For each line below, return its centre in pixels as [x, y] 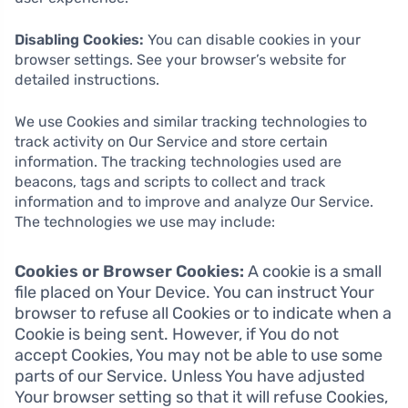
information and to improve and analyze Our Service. [194, 202]
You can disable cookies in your [252, 40]
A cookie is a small [313, 272]
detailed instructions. [87, 80]
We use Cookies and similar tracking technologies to [191, 122]
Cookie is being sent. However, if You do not [177, 335]
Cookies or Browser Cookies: [129, 272]
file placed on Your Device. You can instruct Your [194, 293]
